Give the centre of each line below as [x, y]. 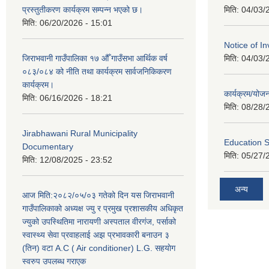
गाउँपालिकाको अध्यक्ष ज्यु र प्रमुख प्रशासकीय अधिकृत [103, 208]
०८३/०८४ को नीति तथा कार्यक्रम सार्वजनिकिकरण [97, 71]
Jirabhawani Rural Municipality [80, 133]
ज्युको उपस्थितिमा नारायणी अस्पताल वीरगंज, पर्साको [99, 221]
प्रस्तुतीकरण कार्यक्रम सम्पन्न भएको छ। [83, 9]
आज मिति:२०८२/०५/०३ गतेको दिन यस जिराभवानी [98, 195]
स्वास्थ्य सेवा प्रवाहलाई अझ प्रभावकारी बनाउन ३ [96, 234]
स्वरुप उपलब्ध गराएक [54, 261]
